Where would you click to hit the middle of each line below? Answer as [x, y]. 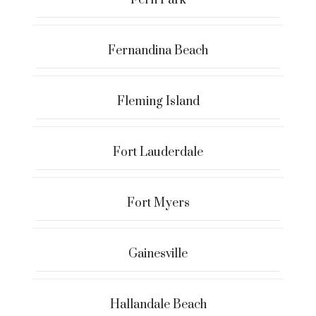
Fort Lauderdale [158, 152]
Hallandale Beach [158, 304]
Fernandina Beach [158, 50]
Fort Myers [158, 203]
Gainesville [158, 254]
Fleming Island [158, 101]
